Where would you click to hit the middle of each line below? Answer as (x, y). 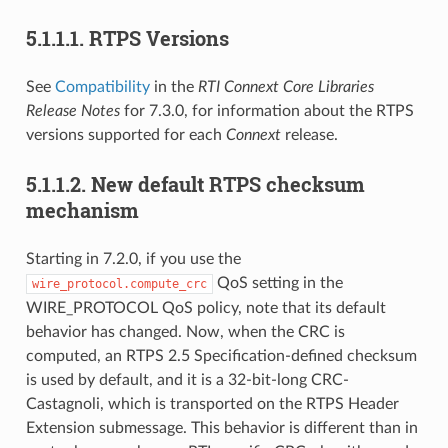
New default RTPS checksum (227, 183)
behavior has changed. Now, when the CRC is (185, 331)
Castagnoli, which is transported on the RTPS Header (212, 403)
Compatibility (102, 86)
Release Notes (72, 110)
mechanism (82, 209)
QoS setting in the (277, 282)
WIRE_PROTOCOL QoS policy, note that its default (205, 307)
